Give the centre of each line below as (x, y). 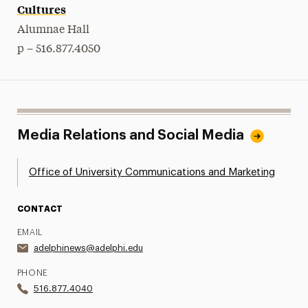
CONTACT (40, 209)
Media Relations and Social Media (130, 135)
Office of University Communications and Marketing (152, 172)
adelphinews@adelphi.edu (88, 248)
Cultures (41, 9)
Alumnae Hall (53, 30)
